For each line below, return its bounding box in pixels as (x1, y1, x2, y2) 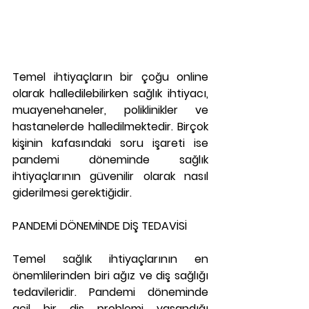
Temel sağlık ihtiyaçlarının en (12, 251, 208, 267)
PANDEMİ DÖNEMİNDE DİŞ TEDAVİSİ (12, 218, 187, 234)
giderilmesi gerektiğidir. (12, 185, 132, 201)
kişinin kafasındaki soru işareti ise (12, 135, 208, 151)
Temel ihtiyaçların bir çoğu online (12, 69, 208, 85)
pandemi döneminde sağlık (12, 152, 208, 168)
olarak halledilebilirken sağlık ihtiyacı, (12, 86, 208, 101)
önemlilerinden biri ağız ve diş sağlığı (12, 268, 208, 283)
